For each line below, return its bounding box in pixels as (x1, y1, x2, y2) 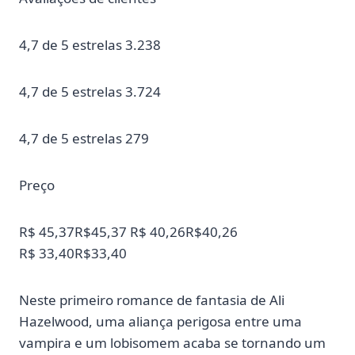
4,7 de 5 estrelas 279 (19, 128, 149, 147)
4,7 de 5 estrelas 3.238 (19, 35, 161, 54)
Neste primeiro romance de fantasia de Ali (19, 290, 284, 309)
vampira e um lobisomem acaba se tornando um (19, 333, 326, 352)
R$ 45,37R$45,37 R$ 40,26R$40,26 (19, 222, 238, 241)
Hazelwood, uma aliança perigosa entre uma (19, 311, 302, 330)
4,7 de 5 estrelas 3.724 (19, 82, 161, 101)
